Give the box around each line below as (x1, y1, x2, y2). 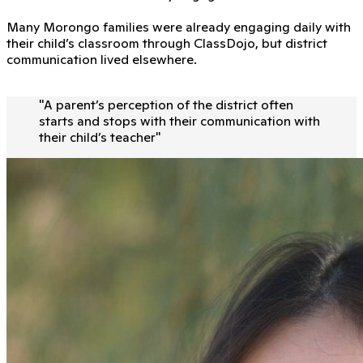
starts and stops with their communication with (39, 112, 320, 129)
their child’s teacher (39, 128, 156, 145)
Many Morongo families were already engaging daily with (6, 18, 351, 35)
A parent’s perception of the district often (44, 96, 293, 113)
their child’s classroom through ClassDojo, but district (6, 34, 327, 51)
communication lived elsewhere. (6, 50, 197, 67)
